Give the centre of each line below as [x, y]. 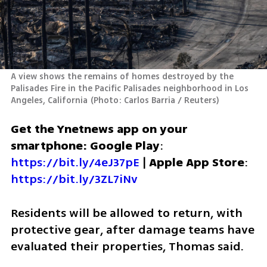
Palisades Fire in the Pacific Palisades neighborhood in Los [129, 88]
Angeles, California [49, 100]
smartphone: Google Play [85, 146]
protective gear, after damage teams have [132, 229]
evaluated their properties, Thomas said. [127, 246]
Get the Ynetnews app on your [99, 129]
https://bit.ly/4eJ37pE [75, 163]
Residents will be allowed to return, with [126, 213]
